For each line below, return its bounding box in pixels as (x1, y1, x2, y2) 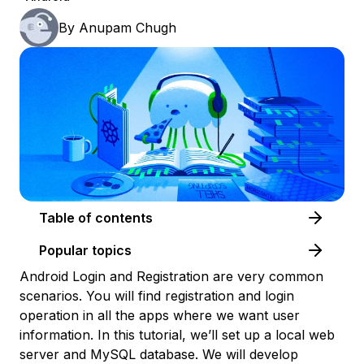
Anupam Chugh (79, 19, 176, 36)
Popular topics (39, 242, 132, 259)
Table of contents (95, 210, 153, 227)
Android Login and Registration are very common (19, 268, 323, 285)
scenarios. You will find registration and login (19, 288, 294, 305)
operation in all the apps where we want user (19, 307, 300, 324)
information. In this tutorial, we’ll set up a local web (19, 327, 335, 344)
